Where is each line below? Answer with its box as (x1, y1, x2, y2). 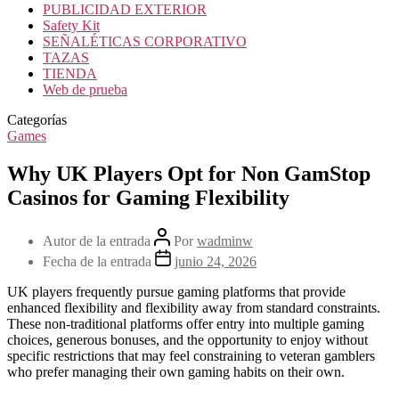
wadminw (197, 232, 253, 248)
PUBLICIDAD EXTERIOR (43, 2, 207, 17)
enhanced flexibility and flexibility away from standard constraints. (7, 299, 380, 315)
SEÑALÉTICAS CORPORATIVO (43, 34, 247, 49)
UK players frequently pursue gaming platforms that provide (7, 283, 346, 299)
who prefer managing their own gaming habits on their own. (7, 363, 345, 379)
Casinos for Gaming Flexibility (7, 185, 289, 209)
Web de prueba (43, 82, 127, 97)
